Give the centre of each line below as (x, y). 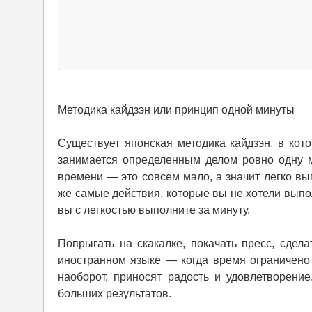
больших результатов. (115, 293)
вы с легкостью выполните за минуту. (154, 210)
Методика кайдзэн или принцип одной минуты (176, 109)
